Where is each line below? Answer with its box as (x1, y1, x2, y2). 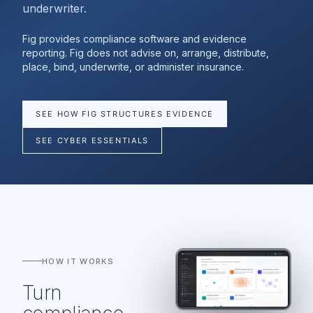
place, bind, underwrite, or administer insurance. (22, 61, 244, 73)
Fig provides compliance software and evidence (22, 33, 247, 45)
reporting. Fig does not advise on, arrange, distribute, (22, 47, 269, 59)
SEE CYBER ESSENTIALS (36, 136, 149, 145)
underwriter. (22, 1, 87, 15)
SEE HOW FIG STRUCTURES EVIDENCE (36, 109, 214, 119)
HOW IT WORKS (42, 256, 114, 266)
